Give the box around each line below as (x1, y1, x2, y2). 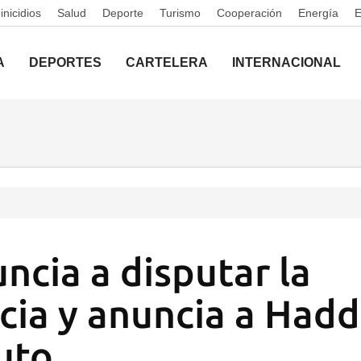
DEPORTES (29, 56, 102, 69)
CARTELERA (126, 56, 208, 69)
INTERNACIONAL (232, 56, 341, 69)
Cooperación (217, 6, 282, 19)
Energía (298, 6, 338, 19)
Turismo (160, 6, 201, 19)
